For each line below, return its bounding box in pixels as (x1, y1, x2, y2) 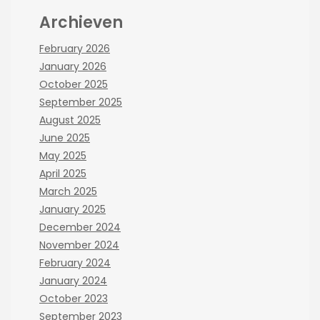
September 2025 (39, 94, 122, 109)
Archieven (39, 11, 123, 34)
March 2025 (39, 184, 97, 199)
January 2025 (39, 201, 106, 216)
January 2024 (39, 273, 107, 288)
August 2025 (39, 112, 101, 127)
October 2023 (39, 291, 108, 306)
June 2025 (39, 130, 90, 145)
